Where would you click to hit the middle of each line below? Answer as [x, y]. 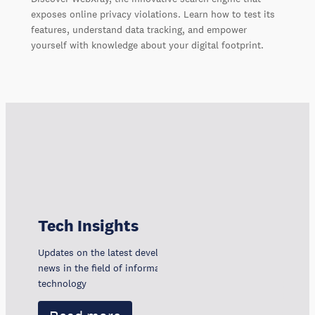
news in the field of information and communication [153, 268]
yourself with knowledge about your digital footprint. [147, 45]
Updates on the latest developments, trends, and [145, 252]
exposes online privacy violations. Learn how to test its [153, 14]
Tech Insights [88, 225]
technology [62, 283]
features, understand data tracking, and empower [139, 29]
